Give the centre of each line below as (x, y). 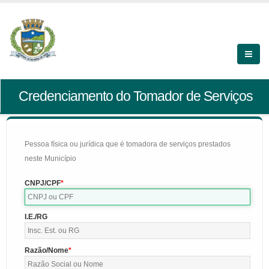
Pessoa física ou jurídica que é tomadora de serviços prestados (128, 144)
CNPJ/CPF (43, 183)
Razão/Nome (47, 250)
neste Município (50, 159)
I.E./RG (36, 217)
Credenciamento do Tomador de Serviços (136, 96)
